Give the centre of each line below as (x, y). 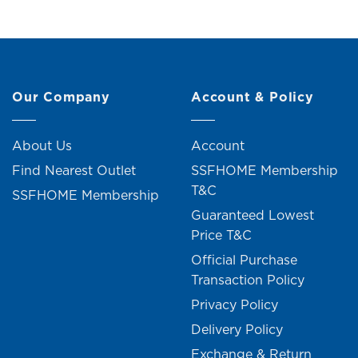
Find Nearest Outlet (74, 171)
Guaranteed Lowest (253, 215)
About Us (42, 146)
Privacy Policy (235, 305)
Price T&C (221, 235)
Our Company (61, 96)
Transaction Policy (248, 280)
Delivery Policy (237, 330)
